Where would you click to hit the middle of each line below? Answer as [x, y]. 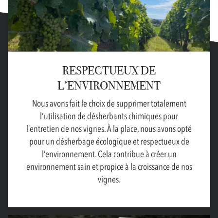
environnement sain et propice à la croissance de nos [109, 167]
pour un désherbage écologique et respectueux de [109, 142]
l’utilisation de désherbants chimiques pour [109, 116]
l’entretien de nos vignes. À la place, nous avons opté [109, 129]
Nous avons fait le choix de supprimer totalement [109, 104]
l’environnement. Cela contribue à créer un [109, 154]
